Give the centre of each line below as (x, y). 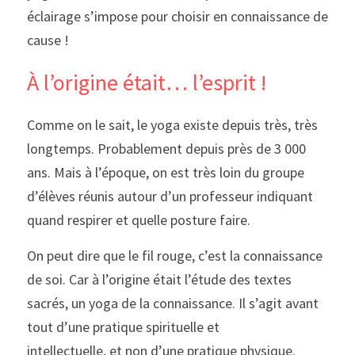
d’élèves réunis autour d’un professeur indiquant (170, 196)
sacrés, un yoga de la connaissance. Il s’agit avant (173, 303)
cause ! (48, 40)
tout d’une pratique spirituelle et (123, 327)
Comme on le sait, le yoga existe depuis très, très (172, 125)
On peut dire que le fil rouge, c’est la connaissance (175, 256)
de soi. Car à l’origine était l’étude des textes (159, 279)
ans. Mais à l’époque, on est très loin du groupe (166, 172)
